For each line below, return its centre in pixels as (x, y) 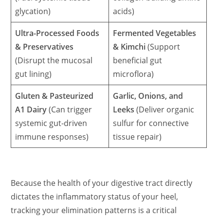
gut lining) (34, 74)
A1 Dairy (31, 110)
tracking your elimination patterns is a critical (94, 210)
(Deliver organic (164, 110)
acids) (124, 11)
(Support (163, 47)
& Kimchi (129, 47)
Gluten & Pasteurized (54, 96)
